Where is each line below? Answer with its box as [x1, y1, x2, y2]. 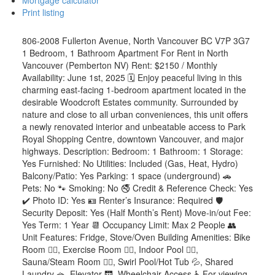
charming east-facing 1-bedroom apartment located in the [21, 83, 246, 96]
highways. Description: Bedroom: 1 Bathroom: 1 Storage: [21, 145, 243, 158]
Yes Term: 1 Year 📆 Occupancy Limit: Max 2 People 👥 [21, 219, 236, 231]
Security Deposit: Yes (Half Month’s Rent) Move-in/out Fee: [21, 206, 251, 219]
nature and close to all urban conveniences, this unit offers [21, 108, 248, 121]
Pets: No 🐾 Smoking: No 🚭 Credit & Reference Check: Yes [21, 182, 253, 195]
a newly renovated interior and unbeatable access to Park [21, 120, 246, 133]
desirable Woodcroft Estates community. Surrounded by [21, 96, 238, 109]
